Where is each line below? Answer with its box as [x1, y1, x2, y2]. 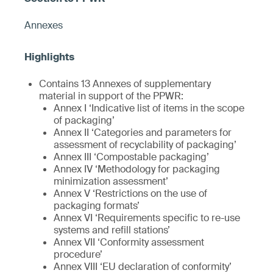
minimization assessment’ [54, 175, 168, 188]
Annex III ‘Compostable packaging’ [54, 151, 209, 163]
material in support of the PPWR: [39, 90, 183, 102]
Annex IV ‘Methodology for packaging [54, 163, 220, 175]
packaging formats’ [54, 199, 140, 212]
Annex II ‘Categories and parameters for [54, 126, 232, 139]
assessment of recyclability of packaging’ [54, 138, 236, 151]
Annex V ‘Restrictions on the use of [54, 187, 207, 200]
